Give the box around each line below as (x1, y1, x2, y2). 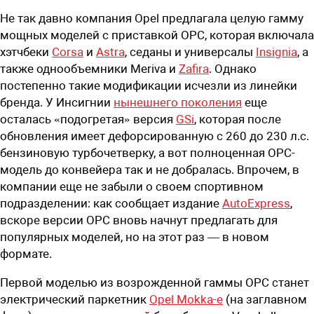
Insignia (256, 44, 297, 59)
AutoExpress (222, 196, 290, 210)
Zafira (179, 61, 209, 76)
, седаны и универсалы (125, 44, 256, 59)
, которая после (194, 111, 281, 126)
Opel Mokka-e (149, 292, 223, 306)
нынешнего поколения (114, 95, 242, 109)
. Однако (209, 61, 257, 76)
